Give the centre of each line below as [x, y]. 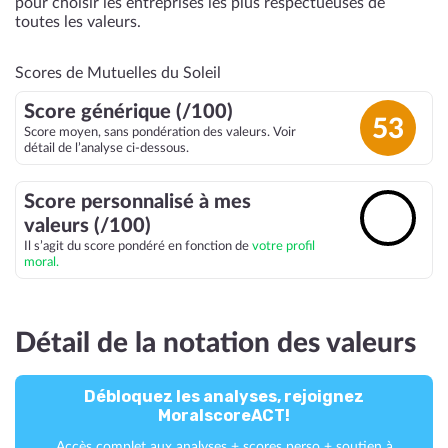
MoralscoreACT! [224, 415]
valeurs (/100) [87, 226]
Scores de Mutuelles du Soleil [118, 73]
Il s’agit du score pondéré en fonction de [138, 246]
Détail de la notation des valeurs [215, 343]
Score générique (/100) [128, 112]
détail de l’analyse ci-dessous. [106, 148]
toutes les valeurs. [78, 22]
